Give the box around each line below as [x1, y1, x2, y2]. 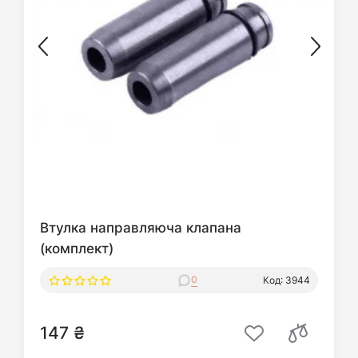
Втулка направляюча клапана [40, 220, 241, 236]
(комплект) [40, 241, 113, 257]
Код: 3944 [263, 273, 310, 286]
